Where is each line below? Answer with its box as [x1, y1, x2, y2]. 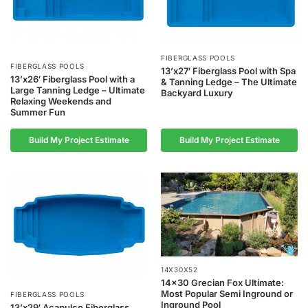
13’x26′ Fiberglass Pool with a [10, 74, 135, 85]
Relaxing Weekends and [10, 96, 111, 107]
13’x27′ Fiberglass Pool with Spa [161, 65, 296, 76]
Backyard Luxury [161, 87, 233, 98]
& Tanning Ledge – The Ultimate [161, 76, 297, 87]
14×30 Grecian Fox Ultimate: [161, 276, 284, 288]
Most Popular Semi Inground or [161, 287, 293, 299]
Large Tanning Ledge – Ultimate [10, 85, 145, 96]
